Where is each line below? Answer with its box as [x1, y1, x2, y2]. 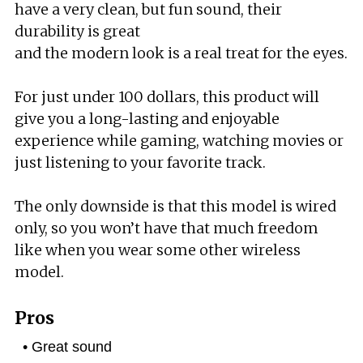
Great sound [32, 339, 112, 355]
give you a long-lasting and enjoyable [15, 109, 280, 128]
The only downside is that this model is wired [15, 197, 336, 216]
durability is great [15, 22, 140, 41]
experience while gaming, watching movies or [15, 131, 344, 150]
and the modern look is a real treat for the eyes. [15, 44, 348, 62]
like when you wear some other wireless [15, 241, 301, 259]
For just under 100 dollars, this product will [15, 88, 319, 106]
